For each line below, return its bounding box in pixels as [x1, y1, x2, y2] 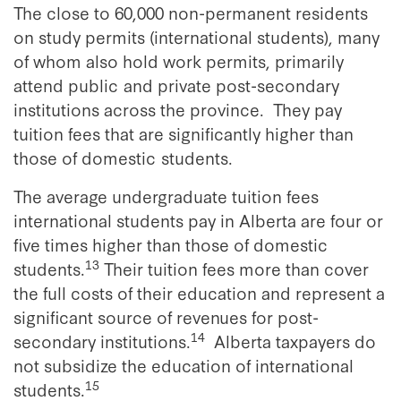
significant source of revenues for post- [13, 304, 319, 328]
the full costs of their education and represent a [13, 280, 385, 304]
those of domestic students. [13, 145, 233, 169]
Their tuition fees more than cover [99, 256, 369, 280]
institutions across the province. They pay [13, 97, 342, 121]
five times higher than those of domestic [13, 232, 328, 256]
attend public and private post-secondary [13, 73, 339, 97]
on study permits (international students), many [13, 24, 380, 48]
